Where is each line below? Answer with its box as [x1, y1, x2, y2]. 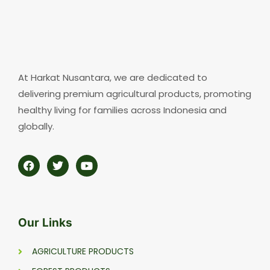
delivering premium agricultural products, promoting [18, 87, 251, 100]
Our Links [18, 216, 72, 230]
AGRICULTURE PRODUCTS [31, 245, 134, 258]
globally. [18, 119, 54, 133]
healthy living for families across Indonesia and [18, 103, 227, 116]
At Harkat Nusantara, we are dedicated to [18, 71, 207, 84]
